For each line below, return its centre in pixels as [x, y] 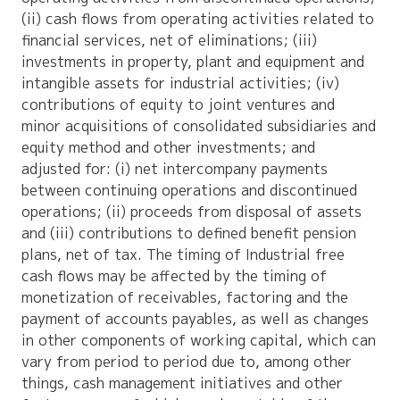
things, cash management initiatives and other [183, 383]
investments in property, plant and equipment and [193, 62]
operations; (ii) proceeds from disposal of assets [192, 212]
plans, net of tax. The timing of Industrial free [183, 255]
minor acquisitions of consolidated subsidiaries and [199, 126]
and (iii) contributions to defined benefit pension [189, 233]
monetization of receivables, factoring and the [185, 298]
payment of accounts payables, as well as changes [196, 319]
